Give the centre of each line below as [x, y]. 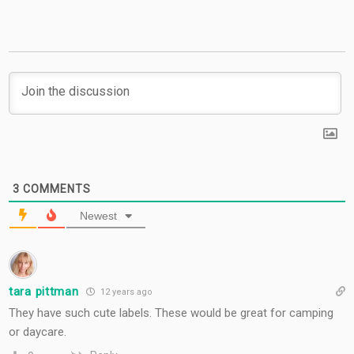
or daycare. [38, 332]
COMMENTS [55, 189]
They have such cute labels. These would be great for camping [171, 313]
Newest [98, 216]
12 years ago [126, 292]
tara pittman [44, 291]
